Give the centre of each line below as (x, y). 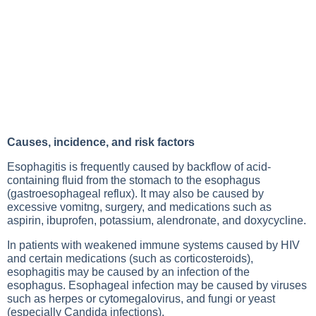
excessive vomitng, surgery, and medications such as (139, 207)
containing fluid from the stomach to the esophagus (134, 180)
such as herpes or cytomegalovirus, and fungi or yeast (141, 299)
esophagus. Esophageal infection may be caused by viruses (157, 285)
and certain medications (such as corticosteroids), (130, 259)
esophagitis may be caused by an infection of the (128, 272)
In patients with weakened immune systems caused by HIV (153, 245)
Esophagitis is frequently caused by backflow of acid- (139, 167)
